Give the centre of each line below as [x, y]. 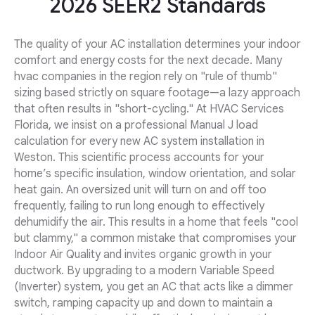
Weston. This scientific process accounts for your [139, 158]
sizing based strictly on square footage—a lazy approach [157, 93]
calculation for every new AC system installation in [139, 142]
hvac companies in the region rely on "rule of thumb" [146, 77]
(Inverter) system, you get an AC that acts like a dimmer [154, 287]
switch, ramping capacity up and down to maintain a [143, 303]
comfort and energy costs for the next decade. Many [148, 61]
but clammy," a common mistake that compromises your [155, 239]
